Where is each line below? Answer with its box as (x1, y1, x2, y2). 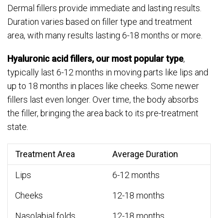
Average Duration (112, 149, 178, 160)
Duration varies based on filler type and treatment (7, 17, 192, 27)
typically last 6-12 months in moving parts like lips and (7, 67, 208, 78)
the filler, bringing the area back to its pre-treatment (7, 108, 199, 119)
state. (7, 122, 28, 132)
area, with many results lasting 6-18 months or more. (7, 30, 202, 41)
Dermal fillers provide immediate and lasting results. (7, 3, 201, 14)
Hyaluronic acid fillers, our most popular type (7, 54, 183, 64)
